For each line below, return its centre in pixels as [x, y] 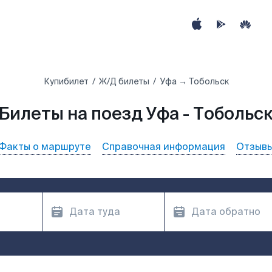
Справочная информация [164, 147]
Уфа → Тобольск [194, 81]
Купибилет [66, 81]
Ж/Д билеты [124, 81]
